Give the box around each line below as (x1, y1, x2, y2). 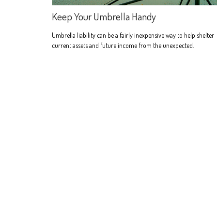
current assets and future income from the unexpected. (52, 41, 194, 49)
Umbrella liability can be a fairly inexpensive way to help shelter (52, 31, 214, 39)
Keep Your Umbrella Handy (52, 9, 156, 23)
